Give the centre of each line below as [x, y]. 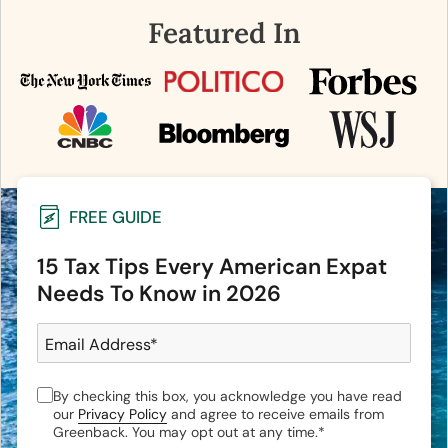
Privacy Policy [122, 414]
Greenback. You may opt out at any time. [185, 432]
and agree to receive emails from [275, 414]
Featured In [224, 33]
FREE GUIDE [115, 216]
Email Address [97, 345]
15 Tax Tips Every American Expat [212, 267]
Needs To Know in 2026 [159, 294]
